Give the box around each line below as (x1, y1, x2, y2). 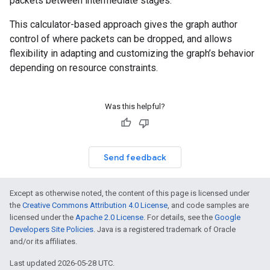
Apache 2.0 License (75, 213, 143, 222)
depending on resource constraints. (10, 62, 158, 74)
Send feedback (104, 152, 166, 163)
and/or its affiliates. (10, 237, 77, 246)
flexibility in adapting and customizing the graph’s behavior (10, 48, 254, 59)
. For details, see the (143, 213, 215, 222)
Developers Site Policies (10, 225, 93, 234)
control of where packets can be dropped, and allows (10, 33, 232, 45)
